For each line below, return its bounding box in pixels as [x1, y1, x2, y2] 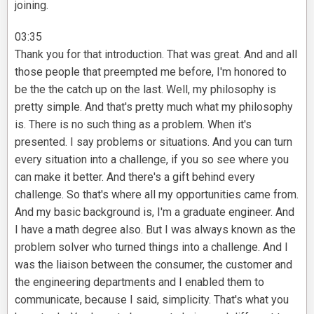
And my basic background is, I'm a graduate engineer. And [15, 205, 294, 219]
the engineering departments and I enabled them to [15, 275, 264, 289]
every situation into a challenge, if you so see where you [15, 153, 289, 167]
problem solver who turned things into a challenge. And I [15, 240, 288, 254]
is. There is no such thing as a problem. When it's [15, 118, 252, 132]
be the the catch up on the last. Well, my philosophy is [15, 83, 276, 97]
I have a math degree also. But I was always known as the [15, 223, 296, 237]
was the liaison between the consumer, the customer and [15, 258, 292, 272]
